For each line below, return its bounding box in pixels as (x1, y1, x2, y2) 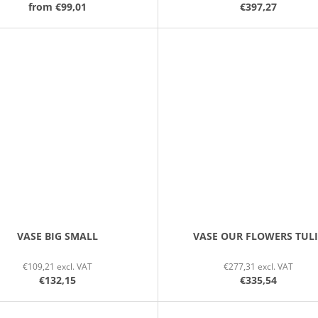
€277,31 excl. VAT (224, 260, 294, 273)
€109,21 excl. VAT (22, 260, 92, 273)
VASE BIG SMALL (16, 229, 98, 243)
